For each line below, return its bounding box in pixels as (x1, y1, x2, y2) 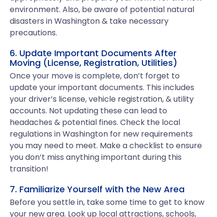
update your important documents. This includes (10, 82, 194, 93)
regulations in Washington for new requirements (10, 128, 193, 139)
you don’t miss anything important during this (10, 152, 182, 163)
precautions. (10, 27, 57, 38)
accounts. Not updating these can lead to (10, 105, 167, 116)
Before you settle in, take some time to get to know (10, 197, 204, 208)
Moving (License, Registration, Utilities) (10, 57, 177, 69)
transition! (10, 163, 48, 174)
